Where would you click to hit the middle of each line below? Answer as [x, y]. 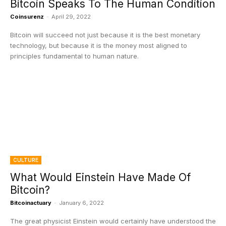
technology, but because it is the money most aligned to [99, 45]
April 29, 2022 [71, 17]
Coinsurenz [27, 17]
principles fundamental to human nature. [74, 56]
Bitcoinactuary [31, 203]
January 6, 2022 [81, 203]
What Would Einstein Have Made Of [100, 177]
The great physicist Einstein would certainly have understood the [113, 221]
